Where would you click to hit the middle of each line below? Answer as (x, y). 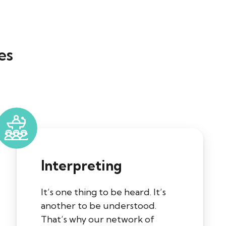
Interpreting (81, 166)
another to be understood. (99, 206)
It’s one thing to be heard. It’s (103, 192)
